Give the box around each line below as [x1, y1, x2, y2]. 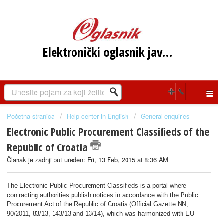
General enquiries [141, 111, 190, 121]
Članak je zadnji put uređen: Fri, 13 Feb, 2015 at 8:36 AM [7, 155, 168, 164]
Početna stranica [7, 111, 56, 121]
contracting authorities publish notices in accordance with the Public [7, 191, 198, 199]
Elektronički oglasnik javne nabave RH [162, 43, 172, 61]
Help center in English [67, 111, 128, 121]
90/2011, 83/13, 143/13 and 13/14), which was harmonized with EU [7, 209, 194, 217]
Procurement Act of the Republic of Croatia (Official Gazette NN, [7, 200, 188, 208]
